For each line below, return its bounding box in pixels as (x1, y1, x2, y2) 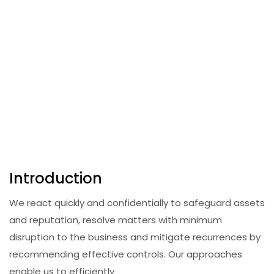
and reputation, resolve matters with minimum (9, 213, 222, 226)
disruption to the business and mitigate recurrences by (9, 231, 261, 243)
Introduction (9, 168, 102, 188)
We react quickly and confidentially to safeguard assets (9, 196, 265, 209)
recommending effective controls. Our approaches (9, 248, 242, 261)
